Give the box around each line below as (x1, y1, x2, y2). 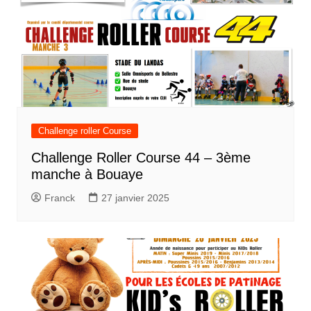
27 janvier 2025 (101, 192, 169, 204)
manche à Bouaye (31, 167, 143, 183)
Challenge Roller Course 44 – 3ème (31, 150, 251, 166)
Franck (44, 192, 75, 204)
